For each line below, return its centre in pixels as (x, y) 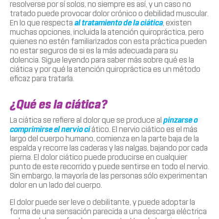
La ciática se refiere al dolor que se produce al (87, 120)
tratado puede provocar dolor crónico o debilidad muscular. (109, 13)
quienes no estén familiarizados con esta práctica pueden (108, 41)
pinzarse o (180, 120)
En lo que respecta (42, 22)
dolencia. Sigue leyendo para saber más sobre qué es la (102, 60)
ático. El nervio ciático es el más (144, 129)
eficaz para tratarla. (42, 78)
